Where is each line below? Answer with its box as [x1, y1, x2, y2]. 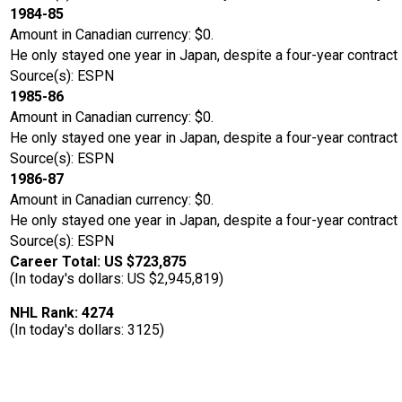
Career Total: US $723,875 [10, 253, 187, 271]
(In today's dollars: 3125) [10, 321, 164, 339]
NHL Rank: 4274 [10, 304, 114, 322]
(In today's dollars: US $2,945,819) [10, 270, 223, 288]
